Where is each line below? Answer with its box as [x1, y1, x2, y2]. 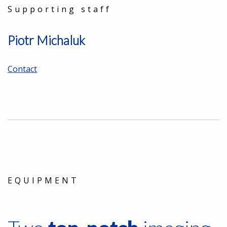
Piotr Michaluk [8, 33, 85, 48]
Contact [8, 63, 37, 75]
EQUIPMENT [8, 175, 79, 186]
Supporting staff [8, 3, 111, 15]
